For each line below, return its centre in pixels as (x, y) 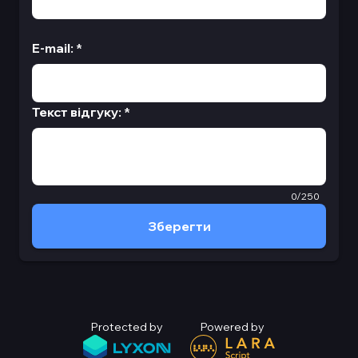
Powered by (233, 327)
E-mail (51, 48)
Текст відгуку (75, 112)
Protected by (127, 327)
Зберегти (179, 226)
